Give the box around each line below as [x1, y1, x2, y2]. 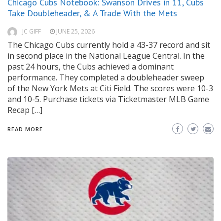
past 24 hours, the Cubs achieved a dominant [7, 61, 174, 73]
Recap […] [7, 105, 42, 116]
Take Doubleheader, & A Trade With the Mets [7, 7, 177, 19]
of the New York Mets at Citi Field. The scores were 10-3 [7, 83, 213, 94]
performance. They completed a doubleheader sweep [7, 72, 204, 83]
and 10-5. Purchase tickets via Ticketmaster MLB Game [7, 94, 209, 105]
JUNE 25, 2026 [56, 27, 95, 36]
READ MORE [7, 125, 43, 133]
